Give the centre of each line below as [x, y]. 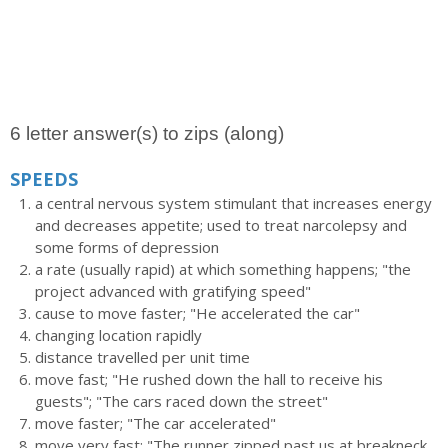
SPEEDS [44, 179]
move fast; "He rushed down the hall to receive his [209, 379]
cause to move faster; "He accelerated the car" [197, 313]
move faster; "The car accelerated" [155, 423]
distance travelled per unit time [142, 357]
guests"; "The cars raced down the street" [181, 401]
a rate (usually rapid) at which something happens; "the [223, 269]
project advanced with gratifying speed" [173, 291]
